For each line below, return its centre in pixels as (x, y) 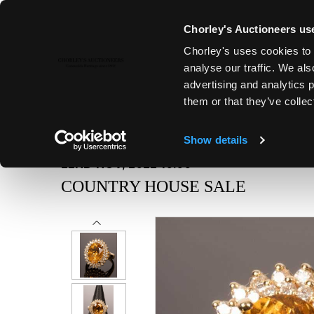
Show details (216, 140)
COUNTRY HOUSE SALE (153, 186)
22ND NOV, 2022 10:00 (126, 164)
